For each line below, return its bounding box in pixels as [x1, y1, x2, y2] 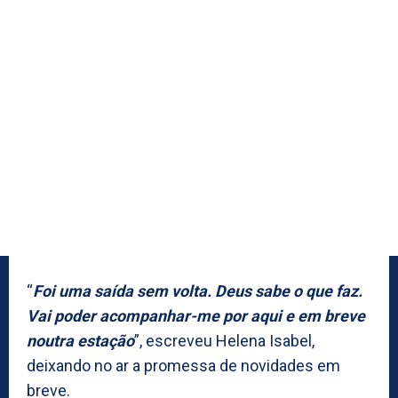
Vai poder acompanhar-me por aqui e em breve [27, 306, 365, 326]
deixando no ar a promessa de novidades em [27, 356, 340, 376]
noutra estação [27, 331, 134, 351]
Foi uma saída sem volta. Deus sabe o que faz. [33, 282, 362, 301]
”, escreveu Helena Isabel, [134, 331, 314, 351]
